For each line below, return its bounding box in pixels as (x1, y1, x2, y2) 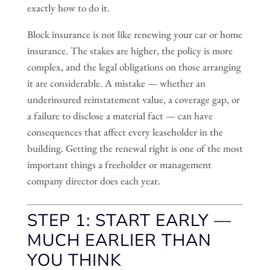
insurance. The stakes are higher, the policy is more (27, 43, 233, 57)
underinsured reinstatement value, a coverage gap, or (27, 92, 240, 106)
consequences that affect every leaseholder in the (27, 125, 223, 139)
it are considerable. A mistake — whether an (27, 76, 206, 90)
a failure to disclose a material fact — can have (27, 108, 213, 122)
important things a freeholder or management (27, 157, 212, 171)
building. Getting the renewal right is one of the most (27, 141, 243, 155)
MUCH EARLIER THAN (27, 228, 212, 252)
